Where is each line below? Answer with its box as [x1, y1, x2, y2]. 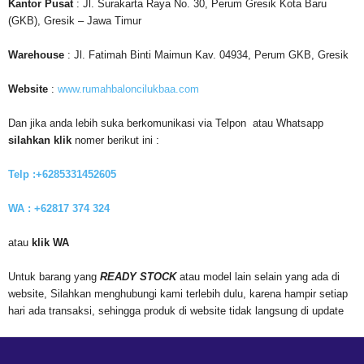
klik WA [32, 236, 69, 249]
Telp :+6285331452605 [8, 168, 116, 181]
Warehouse [8, 49, 64, 62]
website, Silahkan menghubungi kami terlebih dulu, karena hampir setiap [8, 288, 348, 301]
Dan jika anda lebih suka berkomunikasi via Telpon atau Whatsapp [8, 117, 323, 130]
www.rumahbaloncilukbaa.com [58, 83, 199, 96]
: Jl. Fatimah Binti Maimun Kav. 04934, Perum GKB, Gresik [64, 49, 349, 62]
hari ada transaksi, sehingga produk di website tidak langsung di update [8, 305, 344, 318]
